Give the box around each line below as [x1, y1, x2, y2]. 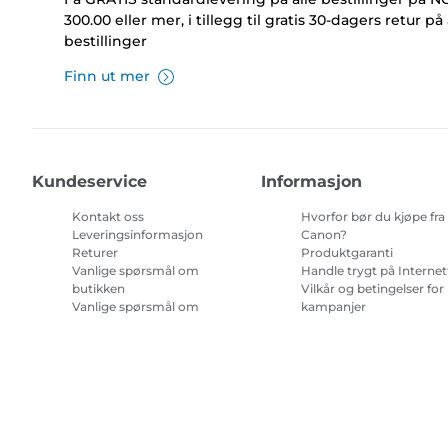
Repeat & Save [72, 317, 157, 333]
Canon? [301, 227, 348, 243]
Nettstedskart [301, 353, 385, 369]
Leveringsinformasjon [72, 227, 203, 243]
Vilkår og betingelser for [301, 281, 445, 297]
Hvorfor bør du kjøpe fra [301, 209, 446, 225]
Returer [72, 245, 118, 261]
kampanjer [301, 299, 367, 315]
